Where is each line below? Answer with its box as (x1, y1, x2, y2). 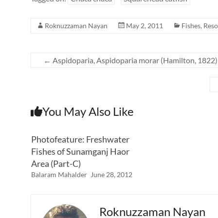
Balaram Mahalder (31, 170, 87, 179)
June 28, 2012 (90, 170, 132, 179)
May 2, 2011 (126, 21, 163, 30)
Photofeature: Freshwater (31, 134, 129, 145)
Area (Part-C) (31, 158, 81, 169)
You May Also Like (42, 104, 134, 119)
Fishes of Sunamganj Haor (31, 146, 129, 157)
